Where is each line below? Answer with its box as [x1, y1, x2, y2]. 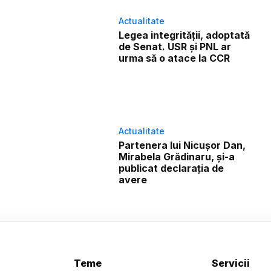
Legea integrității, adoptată [119, 28, 250, 41]
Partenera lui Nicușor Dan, [119, 139, 246, 151]
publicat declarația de [119, 162, 224, 174]
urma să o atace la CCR [119, 51, 230, 64]
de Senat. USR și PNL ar [119, 40, 232, 53]
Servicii [212, 256, 250, 269]
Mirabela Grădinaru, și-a [119, 150, 235, 163]
